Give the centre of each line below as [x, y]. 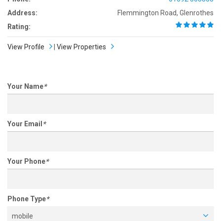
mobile [22, 216]
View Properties [81, 47]
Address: [22, 13]
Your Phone [26, 161]
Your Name [25, 86]
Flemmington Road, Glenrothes [166, 13]
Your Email [25, 124]
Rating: [19, 26]
